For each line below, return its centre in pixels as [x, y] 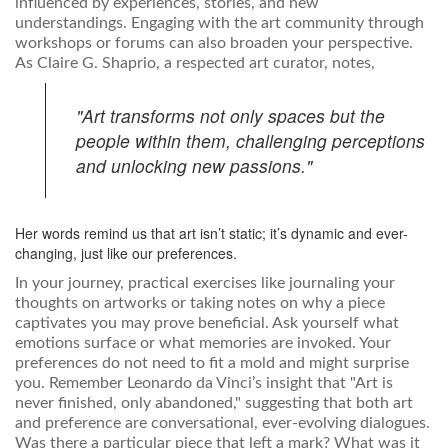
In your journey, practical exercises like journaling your [205, 283]
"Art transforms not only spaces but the [230, 116]
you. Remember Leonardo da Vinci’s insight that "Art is [204, 383]
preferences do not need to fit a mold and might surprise [212, 363]
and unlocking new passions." [194, 166]
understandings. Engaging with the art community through [219, 23]
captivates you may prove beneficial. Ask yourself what [207, 323]
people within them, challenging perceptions [250, 141]
